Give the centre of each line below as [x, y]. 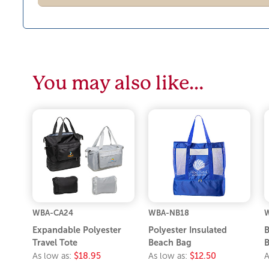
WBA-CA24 [53, 213]
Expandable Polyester [77, 230]
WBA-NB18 [169, 213]
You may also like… [118, 83]
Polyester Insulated [188, 230]
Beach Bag [170, 243]
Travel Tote [55, 243]
